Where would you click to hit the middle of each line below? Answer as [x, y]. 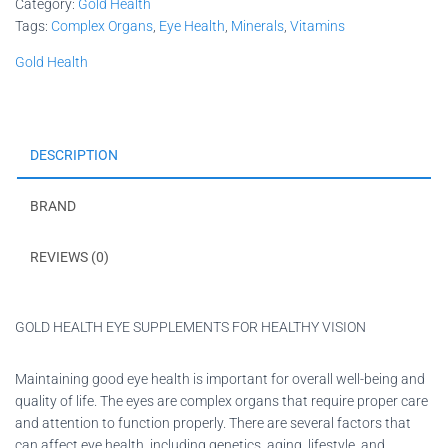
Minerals [257, 25]
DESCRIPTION [74, 154]
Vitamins [317, 25]
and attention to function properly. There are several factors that [213, 422]
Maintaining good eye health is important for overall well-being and [220, 378]
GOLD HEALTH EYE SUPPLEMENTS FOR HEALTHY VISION [190, 326]
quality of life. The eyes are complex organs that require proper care [221, 400]
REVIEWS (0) [69, 256]
